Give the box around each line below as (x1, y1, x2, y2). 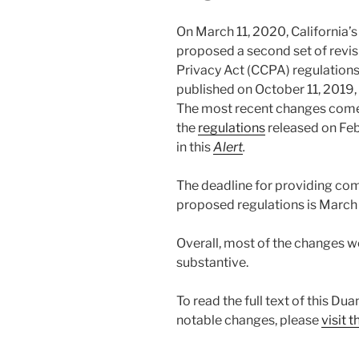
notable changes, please (176, 312, 321, 328)
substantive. (176, 254, 248, 270)
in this (176, 139, 213, 155)
